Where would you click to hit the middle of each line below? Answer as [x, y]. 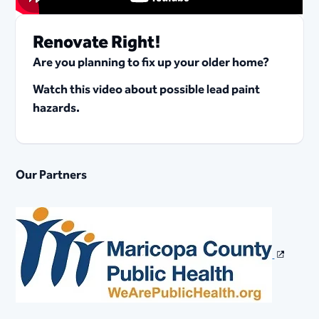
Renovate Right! [97, 42]
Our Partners [52, 175]
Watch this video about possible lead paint [147, 89]
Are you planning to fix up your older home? [152, 62]
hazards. [57, 108]
